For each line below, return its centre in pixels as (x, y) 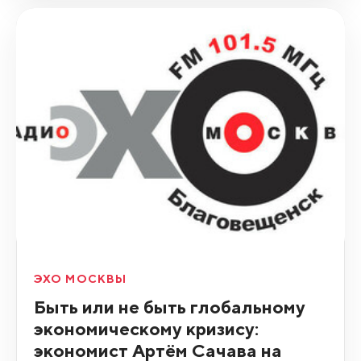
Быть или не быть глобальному (169, 306)
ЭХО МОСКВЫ (80, 278)
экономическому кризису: (146, 328)
